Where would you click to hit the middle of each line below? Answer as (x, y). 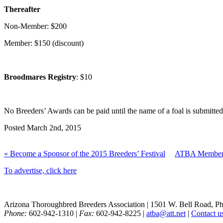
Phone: (15, 214)
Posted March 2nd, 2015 (43, 128)
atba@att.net (166, 214)
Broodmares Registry (40, 77)
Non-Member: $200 (35, 26)
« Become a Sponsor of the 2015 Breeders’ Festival (85, 154)
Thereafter (22, 9)
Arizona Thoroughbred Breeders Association (74, 205)
